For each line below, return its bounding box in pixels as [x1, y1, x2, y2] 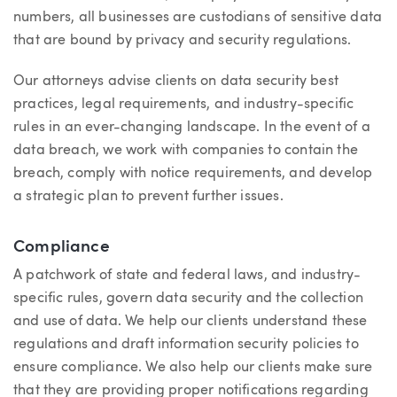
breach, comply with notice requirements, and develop [13, 166, 373, 181]
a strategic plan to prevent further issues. [13, 189, 284, 204]
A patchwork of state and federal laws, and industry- [13, 269, 362, 284]
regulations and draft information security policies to [13, 338, 359, 353]
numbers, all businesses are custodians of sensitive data [13, 11, 383, 25]
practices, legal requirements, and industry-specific [13, 97, 354, 112]
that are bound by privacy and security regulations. [13, 34, 352, 48]
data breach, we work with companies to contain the [13, 143, 358, 158]
